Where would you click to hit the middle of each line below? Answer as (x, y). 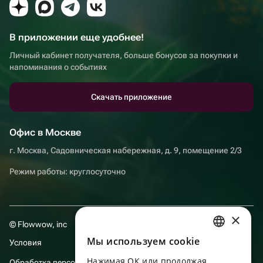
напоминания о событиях (58, 67)
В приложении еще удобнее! (77, 37)
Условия (26, 242)
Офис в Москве (45, 132)
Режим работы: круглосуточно (68, 171)
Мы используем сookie (143, 241)
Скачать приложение (131, 97)
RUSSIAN (214, 243)
